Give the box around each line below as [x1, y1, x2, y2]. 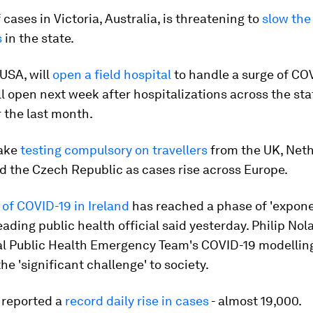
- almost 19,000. [209, 293, 301, 308]
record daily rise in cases [65, 293, 209, 308]
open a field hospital [52, 67, 171, 82]
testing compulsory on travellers [20, 143, 208, 157]
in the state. [2, 31, 74, 45]
